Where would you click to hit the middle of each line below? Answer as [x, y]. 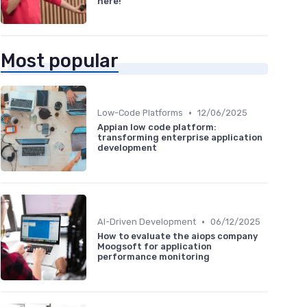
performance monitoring [153, 257]
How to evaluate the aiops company [177, 236]
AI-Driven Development [147, 222]
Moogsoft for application [155, 247]
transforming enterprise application [180, 138]
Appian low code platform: [157, 127]
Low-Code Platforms [140, 113]
